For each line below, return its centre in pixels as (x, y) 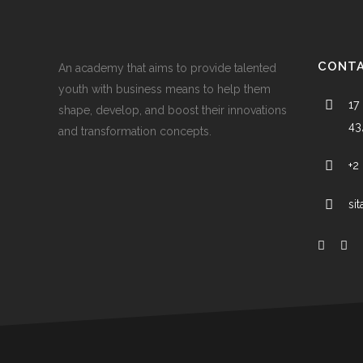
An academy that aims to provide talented (167, 68)
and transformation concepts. (135, 131)
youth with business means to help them (164, 89)
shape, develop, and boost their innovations (173, 110)
